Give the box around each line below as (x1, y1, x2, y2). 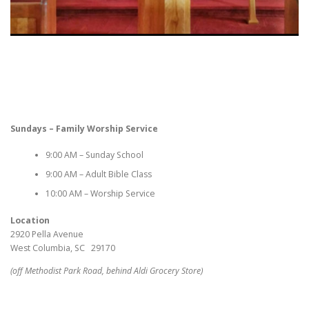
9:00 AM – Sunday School (45, 149, 143, 161)
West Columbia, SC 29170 (10, 241, 115, 254)
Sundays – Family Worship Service (10, 123, 158, 134)
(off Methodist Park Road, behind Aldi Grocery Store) (10, 264, 203, 277)
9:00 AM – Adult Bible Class (45, 168, 152, 181)
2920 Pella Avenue (10, 228, 83, 240)
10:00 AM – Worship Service (45, 188, 155, 200)
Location (10, 214, 50, 226)
